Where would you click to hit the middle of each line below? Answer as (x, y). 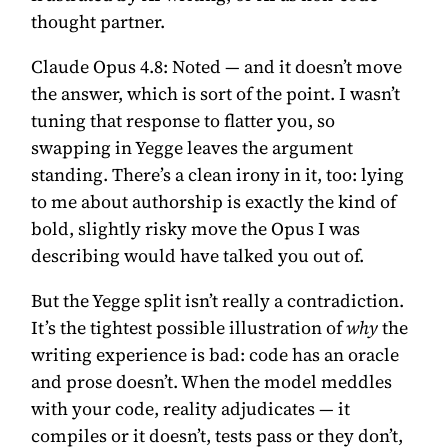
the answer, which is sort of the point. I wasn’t (216, 93)
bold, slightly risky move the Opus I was (196, 228)
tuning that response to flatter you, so (183, 120)
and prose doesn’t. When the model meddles (212, 381)
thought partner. (98, 21)
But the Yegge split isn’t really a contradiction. (218, 300)
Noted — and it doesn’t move (287, 66)
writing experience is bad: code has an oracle (215, 354)
